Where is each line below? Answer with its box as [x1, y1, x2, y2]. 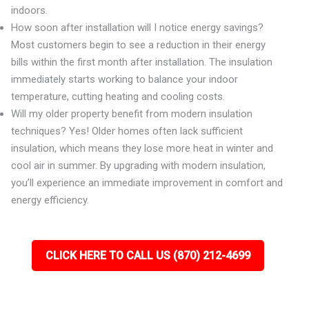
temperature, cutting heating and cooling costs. [11, 90, 226, 103]
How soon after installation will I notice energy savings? [11, 21, 264, 34]
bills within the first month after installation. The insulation [11, 56, 273, 68]
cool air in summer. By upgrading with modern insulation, [11, 159, 266, 172]
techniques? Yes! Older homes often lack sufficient [11, 125, 243, 137]
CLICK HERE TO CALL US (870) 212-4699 [45, 249, 250, 262]
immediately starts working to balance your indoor [11, 73, 239, 86]
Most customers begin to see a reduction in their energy [11, 39, 266, 51]
